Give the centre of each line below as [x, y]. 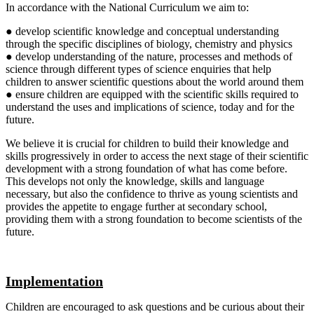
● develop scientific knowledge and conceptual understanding [142, 31]
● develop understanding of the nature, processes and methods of [149, 56]
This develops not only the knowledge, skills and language [135, 181]
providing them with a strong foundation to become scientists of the [154, 219]
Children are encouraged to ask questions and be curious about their [155, 306]
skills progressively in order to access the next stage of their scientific [157, 156]
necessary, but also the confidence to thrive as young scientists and [152, 193]
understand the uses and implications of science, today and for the [150, 107]
